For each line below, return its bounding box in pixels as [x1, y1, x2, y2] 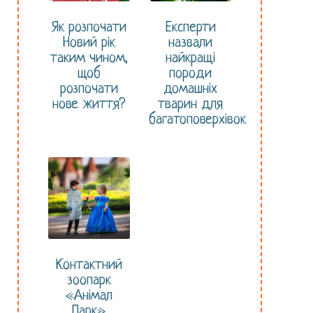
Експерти [165, 20, 216, 36]
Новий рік [62, 35, 115, 52]
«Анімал [65, 287, 112, 304]
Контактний [55, 256, 122, 273]
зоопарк [66, 272, 111, 289]
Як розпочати [51, 20, 126, 36]
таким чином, [50, 50, 128, 67]
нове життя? [52, 96, 126, 113]
